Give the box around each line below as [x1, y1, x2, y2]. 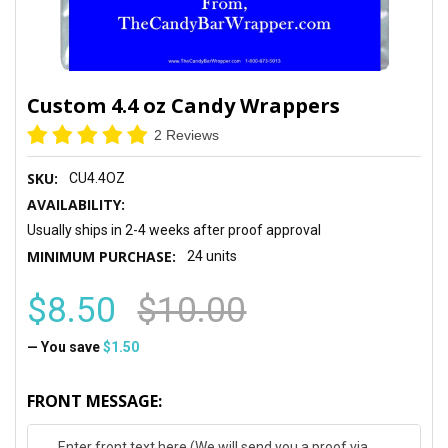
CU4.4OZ [69, 169, 126, 186]
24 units [187, 247, 238, 264]
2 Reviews [154, 126, 220, 143]
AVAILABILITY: [27, 194, 126, 214]
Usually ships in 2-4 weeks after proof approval [27, 221, 322, 238]
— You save [27, 338, 101, 355]
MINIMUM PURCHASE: [27, 246, 177, 266]
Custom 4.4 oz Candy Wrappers [27, 91, 341, 119]
